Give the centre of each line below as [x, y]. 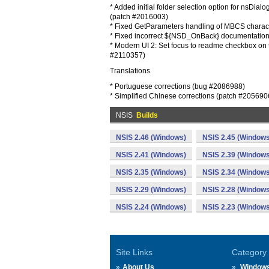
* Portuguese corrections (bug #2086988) [177, 86]
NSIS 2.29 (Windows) [151, 190]
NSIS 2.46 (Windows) [151, 138]
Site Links [134, 252]
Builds [147, 115]
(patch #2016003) [139, 17]
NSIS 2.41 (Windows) [151, 155]
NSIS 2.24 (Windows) [151, 207]
